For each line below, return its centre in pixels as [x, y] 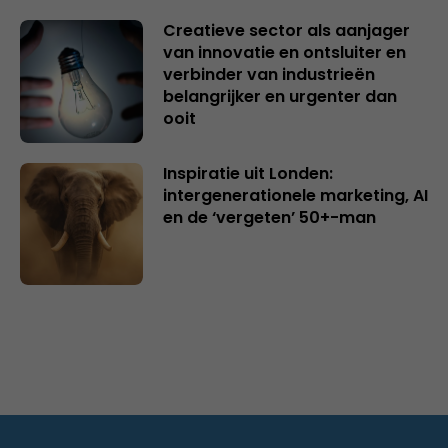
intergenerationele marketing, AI [295, 195]
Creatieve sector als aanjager [286, 30]
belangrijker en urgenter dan [279, 96]
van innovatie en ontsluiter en [284, 52]
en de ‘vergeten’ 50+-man [269, 217]
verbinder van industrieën [268, 74]
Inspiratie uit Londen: [247, 173]
